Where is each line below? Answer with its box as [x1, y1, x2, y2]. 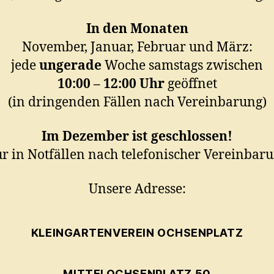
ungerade [39, 57, 102, 74]
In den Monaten [86, 20, 188, 37]
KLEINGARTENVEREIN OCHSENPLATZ [31, 226, 243, 240]
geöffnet [164, 75, 217, 92]
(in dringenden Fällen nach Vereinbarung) [7, 94, 267, 111]
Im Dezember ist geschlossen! [42, 128, 232, 145]
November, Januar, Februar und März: [21, 39, 253, 56]
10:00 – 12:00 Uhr [57, 75, 165, 92]
